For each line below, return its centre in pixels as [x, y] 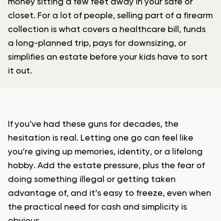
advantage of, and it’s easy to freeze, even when [110, 194]
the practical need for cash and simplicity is [97, 207]
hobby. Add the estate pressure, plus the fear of [106, 166]
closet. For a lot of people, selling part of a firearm [110, 16]
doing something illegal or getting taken [92, 180]
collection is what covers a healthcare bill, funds [107, 30]
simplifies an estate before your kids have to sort [108, 57]
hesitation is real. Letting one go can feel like [101, 138]
